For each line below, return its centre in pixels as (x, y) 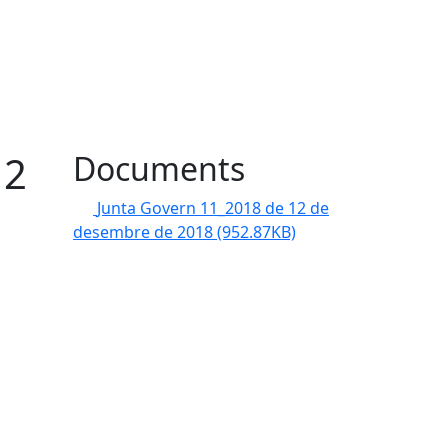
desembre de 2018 (145, 232)
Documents (159, 168)
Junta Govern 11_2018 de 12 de (213, 208)
